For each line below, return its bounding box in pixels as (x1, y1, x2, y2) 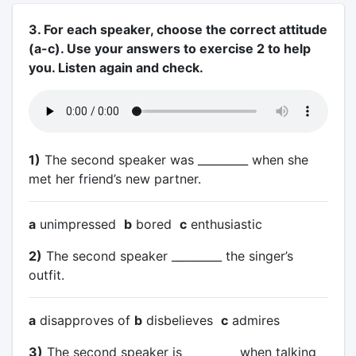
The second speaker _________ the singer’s (41, 248, 293, 264)
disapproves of (35, 312, 134, 328)
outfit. (28, 267, 64, 283)
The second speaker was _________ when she (40, 152, 308, 168)
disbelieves (141, 312, 221, 328)
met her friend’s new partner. (28, 171, 201, 187)
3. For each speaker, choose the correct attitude (28, 21, 327, 37)
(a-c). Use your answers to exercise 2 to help (28, 41, 311, 56)
